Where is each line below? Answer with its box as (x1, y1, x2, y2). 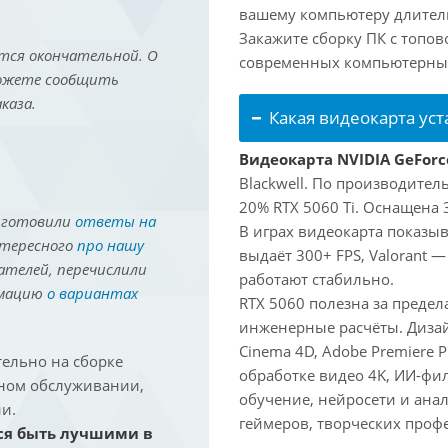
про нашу (76, 235, 144, 255)
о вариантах (46, 283, 138, 303)
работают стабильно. (239, 269, 394, 289)
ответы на (75, 211, 156, 231)
